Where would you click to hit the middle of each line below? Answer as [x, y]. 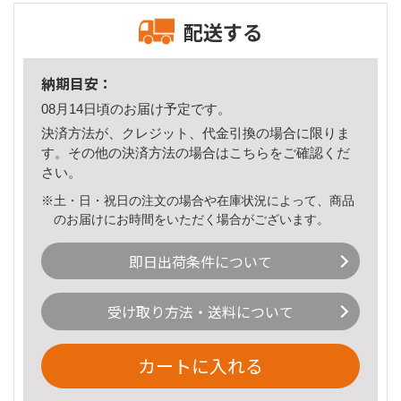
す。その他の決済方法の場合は [135, 152]
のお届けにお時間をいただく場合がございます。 [192, 219]
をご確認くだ [310, 152]
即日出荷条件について [200, 261]
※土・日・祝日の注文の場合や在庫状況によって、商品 [198, 200]
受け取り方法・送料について [200, 312]
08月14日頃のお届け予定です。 [136, 109]
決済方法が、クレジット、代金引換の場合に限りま [196, 132]
